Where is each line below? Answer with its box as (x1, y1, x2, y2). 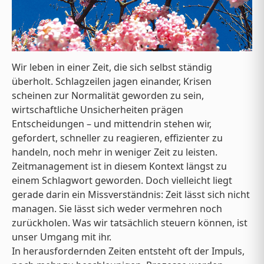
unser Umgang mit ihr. (12, 230, 111, 244)
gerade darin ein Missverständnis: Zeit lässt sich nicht (12, 188, 250, 202)
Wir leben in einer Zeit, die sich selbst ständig (12, 61, 212, 74)
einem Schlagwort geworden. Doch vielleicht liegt (12, 174, 232, 187)
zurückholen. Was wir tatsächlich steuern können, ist (12, 216, 247, 230)
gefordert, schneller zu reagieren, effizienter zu (12, 131, 223, 145)
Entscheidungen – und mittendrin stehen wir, (12, 117, 212, 131)
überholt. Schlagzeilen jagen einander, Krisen (12, 75, 212, 88)
